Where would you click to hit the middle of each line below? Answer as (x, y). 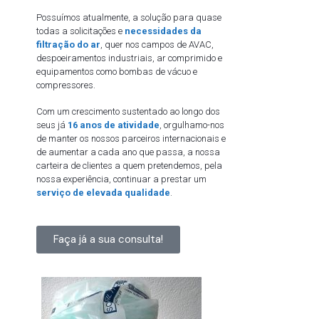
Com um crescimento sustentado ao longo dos (128, 111)
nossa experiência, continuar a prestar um (121, 179)
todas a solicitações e (79, 31)
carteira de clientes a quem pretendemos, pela (129, 165)
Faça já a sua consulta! (108, 239)
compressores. (66, 85)
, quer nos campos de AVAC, (157, 45)
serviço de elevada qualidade (103, 192)
